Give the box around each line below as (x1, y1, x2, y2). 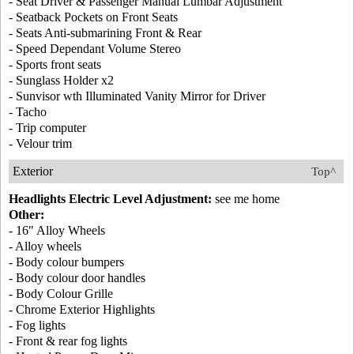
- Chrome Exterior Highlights (9, 303, 155, 316)
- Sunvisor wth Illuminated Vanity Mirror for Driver (9, 89, 265, 103)
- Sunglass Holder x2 (9, 73, 114, 87)
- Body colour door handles (9, 271, 145, 284)
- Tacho (9, 105, 47, 119)
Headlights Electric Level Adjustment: (9, 192, 212, 205)
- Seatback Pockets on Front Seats (9, 10, 178, 24)
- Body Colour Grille (9, 287, 113, 300)
